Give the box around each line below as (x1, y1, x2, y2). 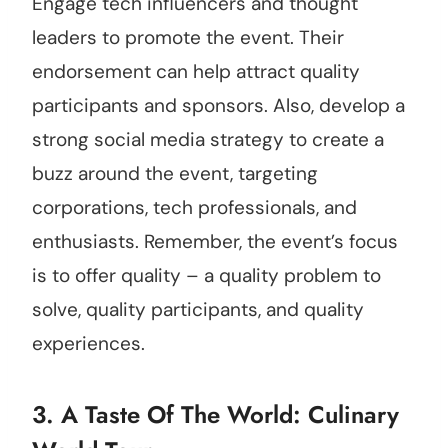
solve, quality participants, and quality (32, 297, 364, 323)
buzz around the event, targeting (32, 161, 318, 187)
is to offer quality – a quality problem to (32, 263, 381, 289)
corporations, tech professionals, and (32, 195, 357, 221)
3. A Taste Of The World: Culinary (32, 397, 399, 433)
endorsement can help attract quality (32, 59, 360, 85)
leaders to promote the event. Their (32, 25, 344, 51)
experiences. (32, 331, 145, 357)
